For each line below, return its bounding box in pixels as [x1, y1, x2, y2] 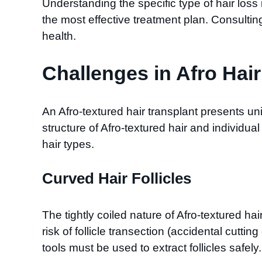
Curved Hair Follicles [42, 170, 191, 187]
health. [42, 30, 76, 42]
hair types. [42, 137, 94, 150]
